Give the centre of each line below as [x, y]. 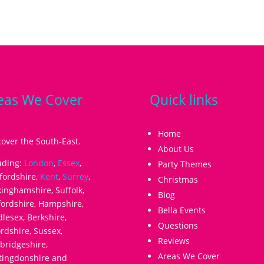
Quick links [184, 99]
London [39, 163]
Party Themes [184, 164]
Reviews [174, 240]
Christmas [178, 179]
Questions [178, 225]
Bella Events [181, 210]
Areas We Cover [189, 256]
